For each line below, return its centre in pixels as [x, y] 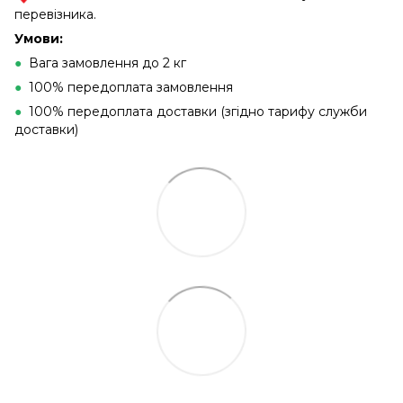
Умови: [39, 39]
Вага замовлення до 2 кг [104, 63]
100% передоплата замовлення [127, 88]
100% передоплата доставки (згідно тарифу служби [194, 112]
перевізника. [55, 15]
